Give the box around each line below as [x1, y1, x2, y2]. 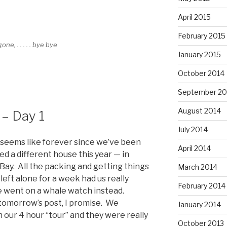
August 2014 [177, 106, 221, 115]
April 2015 [177, 12, 211, 21]
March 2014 [177, 162, 217, 171]
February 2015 [177, 31, 225, 40]
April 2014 [177, 143, 211, 153]
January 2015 [177, 50, 221, 59]
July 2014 [177, 125, 208, 134]
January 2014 [177, 200, 221, 209]
